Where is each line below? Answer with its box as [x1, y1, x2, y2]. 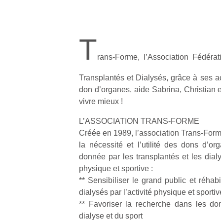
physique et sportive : [79, 164, 153, 173]
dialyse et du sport [79, 212, 143, 220]
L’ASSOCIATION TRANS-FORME [79, 117, 199, 125]
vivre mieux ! [79, 97, 123, 106]
